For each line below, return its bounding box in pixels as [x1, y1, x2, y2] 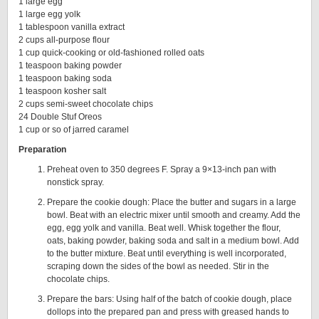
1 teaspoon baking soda [19, 73, 112, 83]
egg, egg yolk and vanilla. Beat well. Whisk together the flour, [47, 223, 281, 233]
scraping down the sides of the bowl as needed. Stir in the [47, 261, 269, 271]
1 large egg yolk [19, 9, 80, 19]
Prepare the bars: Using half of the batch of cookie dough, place [47, 294, 292, 304]
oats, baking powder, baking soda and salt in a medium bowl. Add [47, 236, 299, 246]
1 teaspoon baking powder [19, 61, 122, 70]
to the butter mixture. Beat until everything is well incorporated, [47, 249, 286, 258]
